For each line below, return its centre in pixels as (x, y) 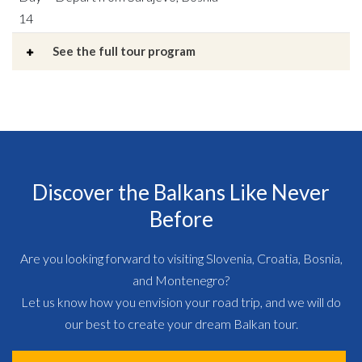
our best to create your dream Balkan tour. (181, 323)
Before (181, 219)
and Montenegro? (181, 280)
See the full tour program (124, 51)
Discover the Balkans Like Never (181, 192)
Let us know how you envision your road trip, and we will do (181, 301)
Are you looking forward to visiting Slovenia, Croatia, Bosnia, (181, 258)
